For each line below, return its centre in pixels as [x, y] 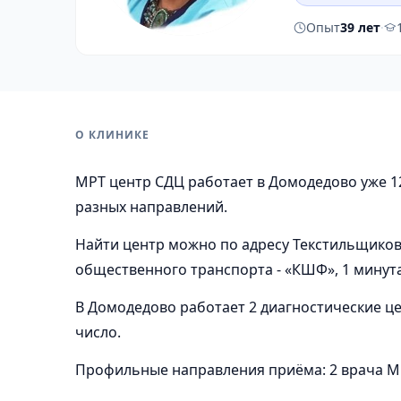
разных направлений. [151, 207]
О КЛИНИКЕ [112, 135]
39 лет [360, 27]
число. [98, 332]
